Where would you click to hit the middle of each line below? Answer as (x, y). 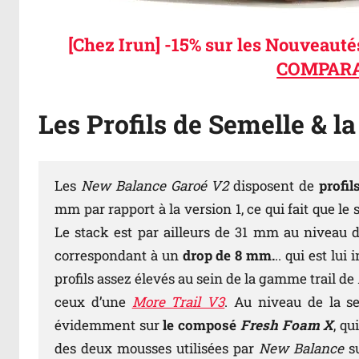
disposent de (274, 186)
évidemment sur (107, 325)
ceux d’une (93, 302)
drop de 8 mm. (229, 256)
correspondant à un (119, 256)
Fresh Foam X (287, 325)
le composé (200, 325)
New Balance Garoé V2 (155, 186)
